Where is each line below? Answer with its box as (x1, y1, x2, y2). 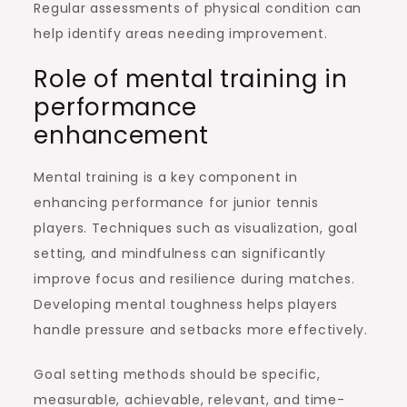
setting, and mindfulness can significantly (34, 243, 326, 263)
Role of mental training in (34, 62, 348, 95)
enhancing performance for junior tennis (34, 193, 319, 212)
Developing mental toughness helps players (34, 294, 339, 313)
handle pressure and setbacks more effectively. (34, 320, 368, 339)
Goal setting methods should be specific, (34, 364, 321, 383)
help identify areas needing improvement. (34, 24, 328, 43)
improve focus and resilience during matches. (34, 269, 355, 288)
